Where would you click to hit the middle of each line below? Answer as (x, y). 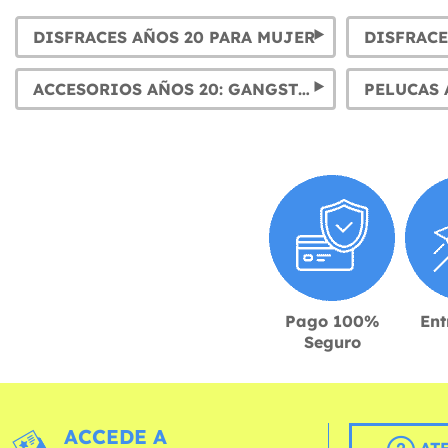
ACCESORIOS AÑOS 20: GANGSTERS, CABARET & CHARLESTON (304, 88)
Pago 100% (332, 320)
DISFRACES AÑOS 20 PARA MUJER (174, 36)
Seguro (332, 341)
